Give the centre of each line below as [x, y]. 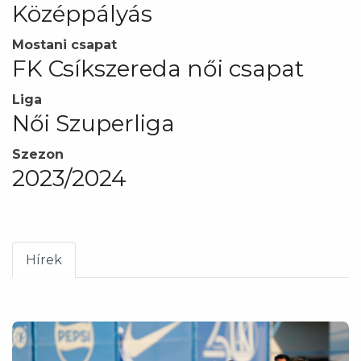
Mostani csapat [64, 44]
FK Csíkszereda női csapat [158, 68]
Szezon [38, 154]
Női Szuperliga [93, 123]
